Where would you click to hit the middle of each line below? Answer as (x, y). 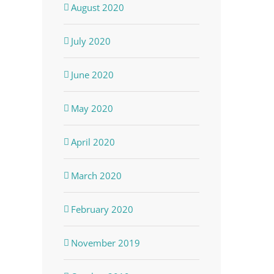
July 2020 (91, 41)
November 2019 (105, 243)
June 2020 (92, 74)
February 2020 (102, 209)
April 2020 (93, 142)
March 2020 (96, 175)
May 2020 (92, 108)
